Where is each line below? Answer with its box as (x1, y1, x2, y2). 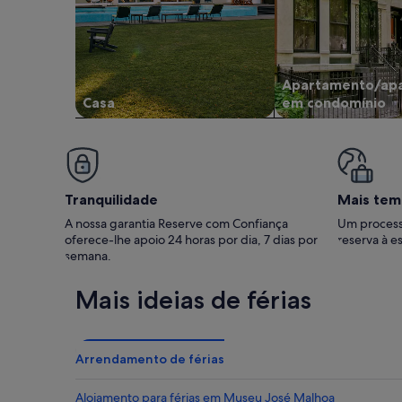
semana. (65, 247, 111, 264)
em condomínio (282, 92, 387, 111)
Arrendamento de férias (75, 350, 224, 367)
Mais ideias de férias (75, 284, 311, 315)
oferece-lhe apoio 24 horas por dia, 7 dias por (65, 231, 318, 248)
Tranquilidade (65, 189, 158, 208)
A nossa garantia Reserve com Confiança (65, 214, 288, 232)
